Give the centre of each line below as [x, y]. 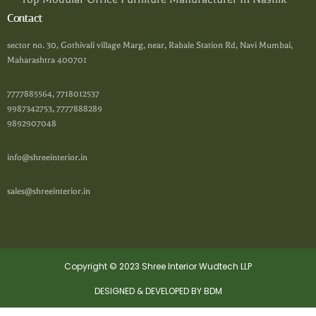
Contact [25, 19]
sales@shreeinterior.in [49, 192]
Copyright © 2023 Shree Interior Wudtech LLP [158, 267]
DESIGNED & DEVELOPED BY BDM [158, 291]
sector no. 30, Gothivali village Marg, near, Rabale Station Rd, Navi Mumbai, [150, 45]
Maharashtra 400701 [47, 60]
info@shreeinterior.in [47, 158]
